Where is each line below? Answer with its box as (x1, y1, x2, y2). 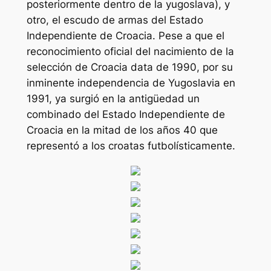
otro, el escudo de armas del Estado (26, 13, 203, 26)
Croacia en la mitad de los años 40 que (26, 123, 218, 136)
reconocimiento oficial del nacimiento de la (26, 45, 234, 57)
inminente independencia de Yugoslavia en (26, 76, 235, 89)
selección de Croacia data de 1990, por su (26, 60, 233, 73)
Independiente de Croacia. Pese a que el (26, 29, 224, 42)
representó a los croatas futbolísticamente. (26, 139, 235, 152)
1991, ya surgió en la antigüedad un (26, 92, 200, 105)
